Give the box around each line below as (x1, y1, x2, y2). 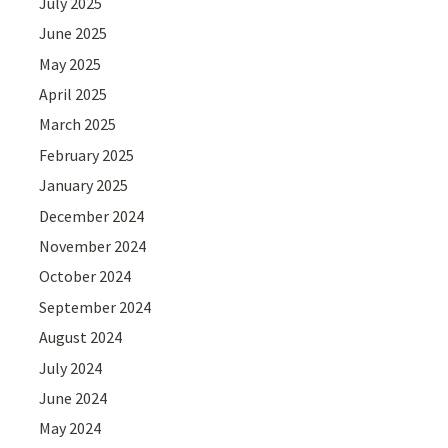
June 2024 (39, 387, 108, 408)
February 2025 (39, 144, 135, 165)
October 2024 (39, 266, 132, 287)
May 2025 (39, 53, 102, 74)
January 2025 (39, 175, 129, 196)
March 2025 (39, 114, 117, 135)
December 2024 (39, 205, 145, 226)
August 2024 (39, 327, 123, 348)
